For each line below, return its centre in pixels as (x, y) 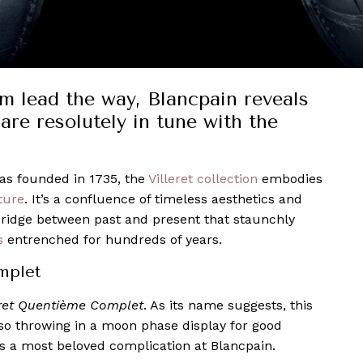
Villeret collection (203, 178)
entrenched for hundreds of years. (113, 239)
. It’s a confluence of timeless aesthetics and (163, 199)
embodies (290, 178)
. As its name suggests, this (228, 305)
